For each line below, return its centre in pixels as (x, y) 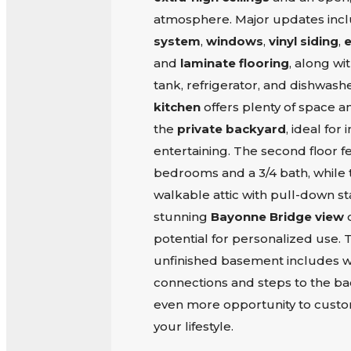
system (177, 41)
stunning (182, 216)
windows (234, 41)
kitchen (177, 107)
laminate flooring (234, 63)
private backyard (231, 128)
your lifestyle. (193, 326)
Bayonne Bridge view (277, 216)
